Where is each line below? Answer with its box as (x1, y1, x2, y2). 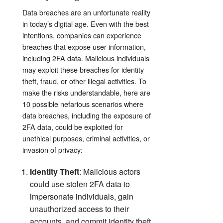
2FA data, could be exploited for (22, 121, 123, 132)
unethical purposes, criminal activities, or (22, 132, 150, 143)
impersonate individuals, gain (30, 190, 133, 202)
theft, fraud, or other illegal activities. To (22, 75, 146, 86)
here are (123, 87, 150, 98)
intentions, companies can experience (22, 29, 141, 40)
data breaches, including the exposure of (22, 110, 151, 120)
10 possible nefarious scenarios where (22, 98, 143, 109)
